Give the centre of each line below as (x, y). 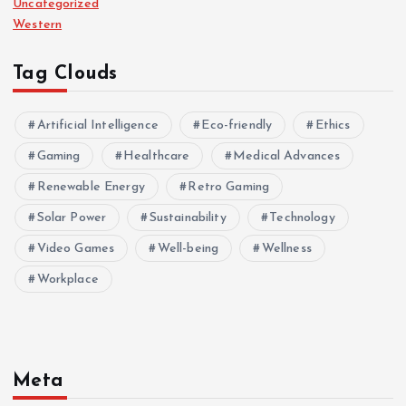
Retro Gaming (229, 187)
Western (38, 24)
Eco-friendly (237, 125)
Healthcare (157, 156)
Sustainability (188, 217)
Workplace (68, 279)
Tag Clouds (65, 73)
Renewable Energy (91, 187)
